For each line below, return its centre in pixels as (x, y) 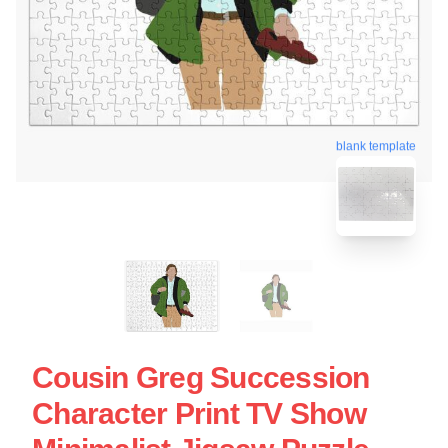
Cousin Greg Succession (201, 377)
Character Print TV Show (199, 413)
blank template (376, 143)
